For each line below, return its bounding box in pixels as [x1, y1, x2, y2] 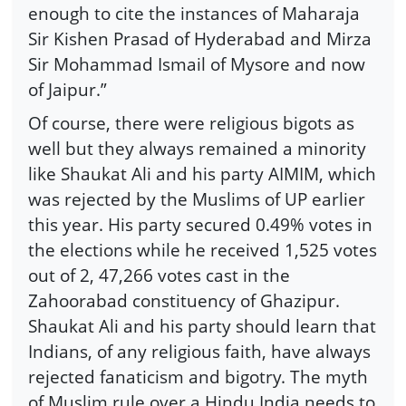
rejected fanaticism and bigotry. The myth [28, 364, 368, 390]
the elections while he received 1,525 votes [28, 237, 377, 263]
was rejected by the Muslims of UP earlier [28, 187, 365, 212]
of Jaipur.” [28, 76, 107, 101]
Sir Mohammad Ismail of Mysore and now [28, 51, 365, 76]
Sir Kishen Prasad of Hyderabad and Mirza [28, 25, 372, 51]
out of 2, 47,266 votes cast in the [28, 263, 290, 288]
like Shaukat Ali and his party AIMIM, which [28, 161, 376, 187]
